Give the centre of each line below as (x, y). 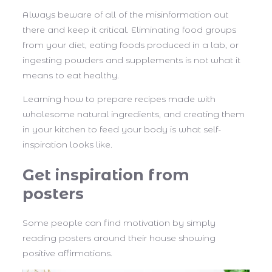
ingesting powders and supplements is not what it (131, 60)
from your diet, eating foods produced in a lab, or (131, 45)
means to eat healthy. (71, 76)
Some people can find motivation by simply (119, 223)
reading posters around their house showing (119, 238)
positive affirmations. (67, 253)
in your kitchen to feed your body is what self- (122, 130)
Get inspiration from (106, 175)
